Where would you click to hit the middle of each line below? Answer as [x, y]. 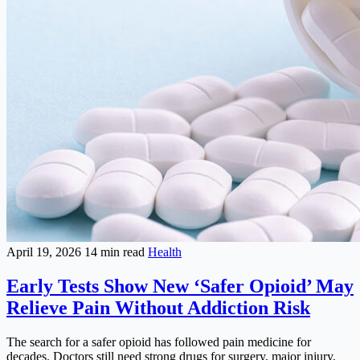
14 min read [116, 252]
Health [165, 252]
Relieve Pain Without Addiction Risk [158, 308]
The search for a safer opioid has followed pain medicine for [159, 342]
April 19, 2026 [45, 252]
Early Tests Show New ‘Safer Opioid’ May [180, 286]
